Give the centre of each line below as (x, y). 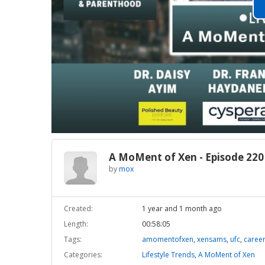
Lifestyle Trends (168, 255)
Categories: (83, 255)
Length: (76, 224)
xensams (211, 240)
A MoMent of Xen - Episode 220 (186, 157)
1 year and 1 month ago (182, 209)
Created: (78, 209)
